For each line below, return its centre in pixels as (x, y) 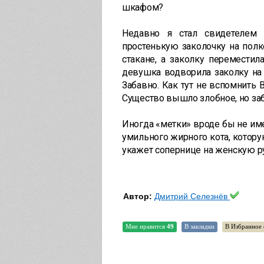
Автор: (138, 196)
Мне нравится (146, 226)
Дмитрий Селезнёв (191, 196)
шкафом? (143, 7)
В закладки (199, 226)
